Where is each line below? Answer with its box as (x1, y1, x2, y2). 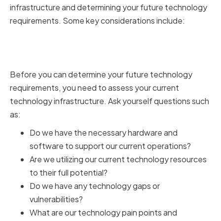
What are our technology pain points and (30, 207, 177, 218)
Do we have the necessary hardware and (30, 127, 178, 138)
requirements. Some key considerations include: (10, 15, 185, 26)
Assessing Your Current (10, 32, 150, 50)
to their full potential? (30, 167, 108, 178)
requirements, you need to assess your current (10, 82, 179, 93)
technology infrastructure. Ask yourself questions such (10, 96, 209, 107)
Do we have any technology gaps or (30, 181, 160, 191)
